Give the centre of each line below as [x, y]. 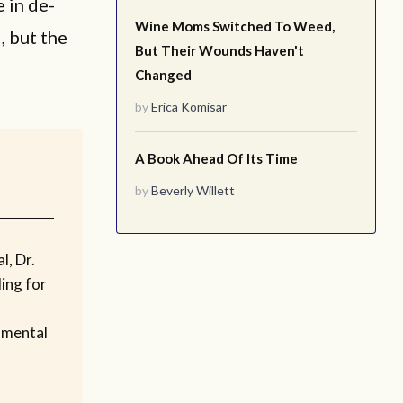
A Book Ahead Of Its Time [216, 158]
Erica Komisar [189, 107]
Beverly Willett [193, 190]
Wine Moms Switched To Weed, [235, 26]
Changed [163, 75]
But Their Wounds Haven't [219, 50]
